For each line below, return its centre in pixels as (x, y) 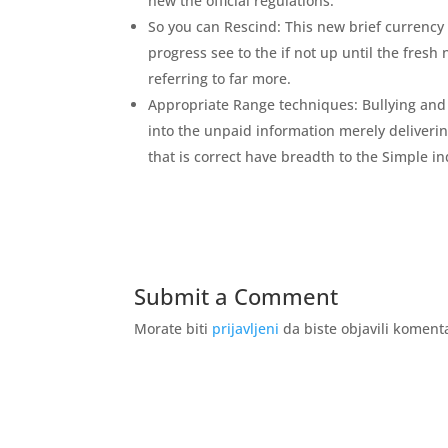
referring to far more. (220, 78)
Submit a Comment (236, 296)
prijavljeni (246, 328)
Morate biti (173, 328)
